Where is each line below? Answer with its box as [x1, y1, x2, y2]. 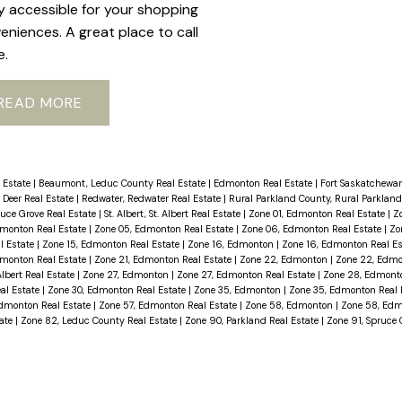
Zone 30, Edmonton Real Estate [47, 283, 188, 296]
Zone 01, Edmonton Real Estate [248, 206, 388, 220]
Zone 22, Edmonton [239, 252, 330, 266]
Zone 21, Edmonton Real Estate [93, 252, 234, 266]
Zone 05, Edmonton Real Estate [93, 222, 236, 235]
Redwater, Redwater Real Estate [81, 191, 223, 205]
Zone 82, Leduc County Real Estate [20, 313, 179, 327]
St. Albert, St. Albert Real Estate [103, 206, 243, 220]
